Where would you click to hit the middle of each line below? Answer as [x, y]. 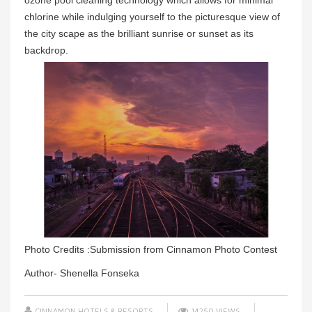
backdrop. [46, 50]
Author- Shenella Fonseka [82, 273]
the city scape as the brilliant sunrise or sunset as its [139, 34]
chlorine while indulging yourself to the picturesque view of [152, 17]
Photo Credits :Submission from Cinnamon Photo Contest [151, 250]
